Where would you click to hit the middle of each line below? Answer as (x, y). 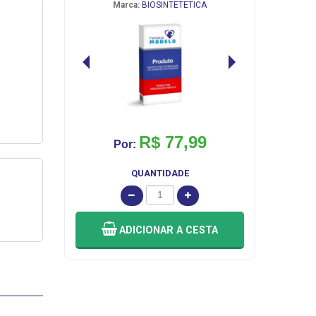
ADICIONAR (148, 231)
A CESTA (197, 231)
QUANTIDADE (160, 174)
